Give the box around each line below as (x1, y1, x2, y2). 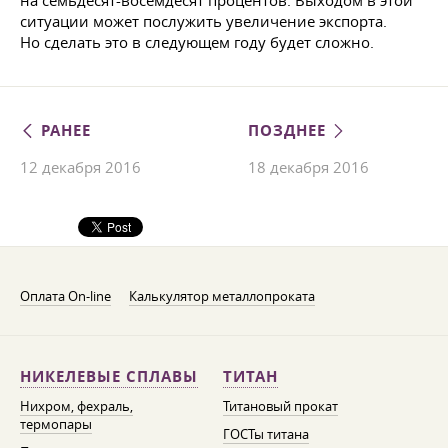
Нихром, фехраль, (20, 397, 133, 415)
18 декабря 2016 (248, 157, 370, 177)
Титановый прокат (222, 397, 338, 415)
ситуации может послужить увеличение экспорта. (20, 11, 387, 31)
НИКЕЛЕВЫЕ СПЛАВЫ (20, 366, 198, 387)
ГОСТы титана (222, 425, 309, 443)
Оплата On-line (20, 287, 111, 305)
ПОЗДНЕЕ (248, 120, 332, 141)
